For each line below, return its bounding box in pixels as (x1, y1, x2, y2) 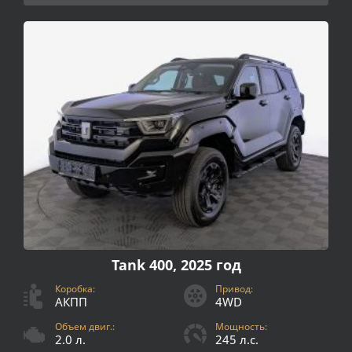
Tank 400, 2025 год (111, 255, 241, 275)
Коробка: (55, 282, 95, 296)
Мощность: (215, 320, 267, 334)
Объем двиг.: (55, 320, 115, 334)
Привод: (215, 282, 253, 296)
